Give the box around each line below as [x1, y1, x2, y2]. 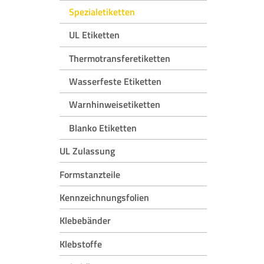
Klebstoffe [60, 236, 102, 251]
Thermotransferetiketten [69, 51, 170, 65]
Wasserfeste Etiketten [69, 74, 161, 89]
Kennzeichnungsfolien [60, 190, 149, 204]
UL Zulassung [60, 144, 115, 159]
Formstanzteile [60, 167, 120, 181]
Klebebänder [60, 213, 111, 228]
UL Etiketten [69, 28, 120, 42]
